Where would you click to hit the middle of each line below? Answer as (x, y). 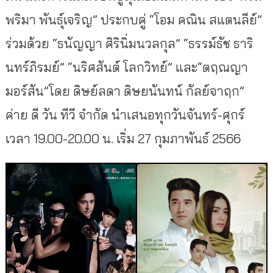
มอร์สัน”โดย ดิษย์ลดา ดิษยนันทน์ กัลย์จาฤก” (125, 90)
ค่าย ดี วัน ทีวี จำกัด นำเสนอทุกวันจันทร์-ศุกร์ (125, 114)
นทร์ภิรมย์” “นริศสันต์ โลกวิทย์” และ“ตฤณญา (126, 67)
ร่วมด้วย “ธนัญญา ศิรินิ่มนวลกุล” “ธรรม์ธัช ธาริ (129, 43)
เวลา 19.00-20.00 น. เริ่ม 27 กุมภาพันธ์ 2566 (123, 138)
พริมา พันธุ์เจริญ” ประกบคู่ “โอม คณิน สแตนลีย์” (133, 19)
